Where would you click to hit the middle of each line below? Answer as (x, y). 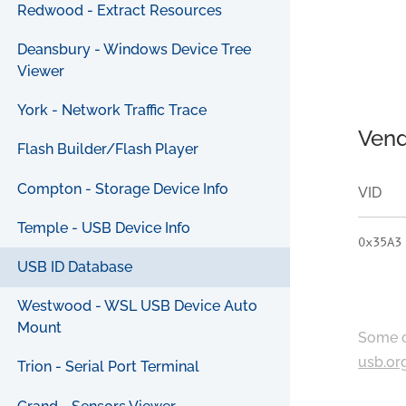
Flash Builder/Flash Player (108, 150)
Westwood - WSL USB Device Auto (138, 306)
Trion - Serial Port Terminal (109, 367)
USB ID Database (75, 267)
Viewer (41, 72)
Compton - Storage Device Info (123, 188)
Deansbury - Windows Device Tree (135, 50)
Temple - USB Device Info (104, 227)
